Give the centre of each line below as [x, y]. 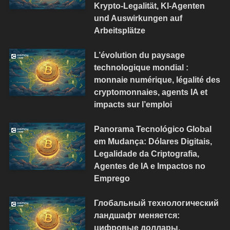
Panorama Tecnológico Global [152, 129]
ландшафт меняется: [137, 215]
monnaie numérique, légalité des [157, 79]
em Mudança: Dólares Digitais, [153, 141]
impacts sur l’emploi [133, 104]
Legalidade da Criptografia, [146, 154]
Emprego [112, 178]
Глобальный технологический [156, 203]
